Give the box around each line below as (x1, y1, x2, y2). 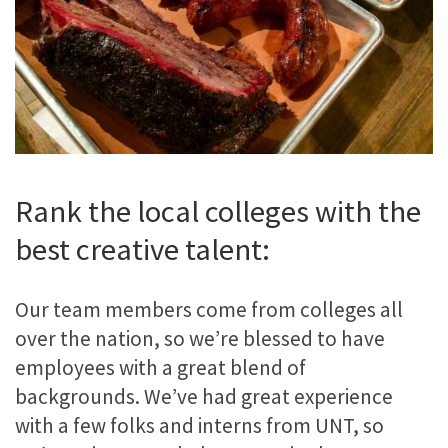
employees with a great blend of (15, 353, 306, 381)
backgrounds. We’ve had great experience (15, 382, 393, 410)
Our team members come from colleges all (15, 295, 403, 323)
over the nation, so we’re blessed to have (15, 324, 385, 352)
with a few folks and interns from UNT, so (15, 411, 384, 439)
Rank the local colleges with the (15, 192, 421, 231)
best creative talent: (15, 230, 270, 269)
